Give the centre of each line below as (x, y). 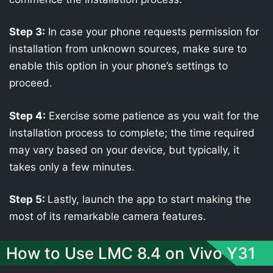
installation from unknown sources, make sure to (128, 49)
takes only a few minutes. (72, 167)
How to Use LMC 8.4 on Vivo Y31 (131, 253)
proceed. (31, 83)
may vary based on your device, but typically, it (124, 150)
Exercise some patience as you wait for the (152, 115)
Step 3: (27, 32)
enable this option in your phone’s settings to (119, 66)
